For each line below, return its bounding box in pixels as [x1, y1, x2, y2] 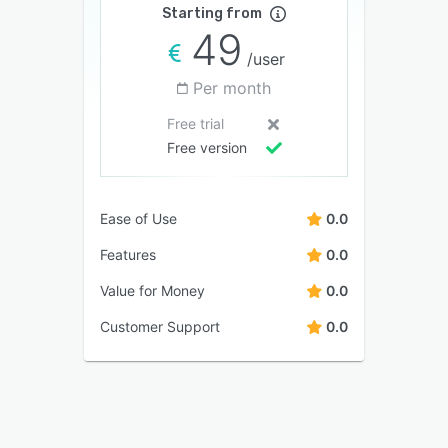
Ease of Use [100, 209, 177, 227]
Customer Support [100, 317, 220, 335]
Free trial [166, 114, 224, 132]
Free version [166, 138, 247, 156]
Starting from [162, 4, 262, 22]
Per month [193, 77, 271, 98]
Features [100, 245, 156, 263]
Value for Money [100, 281, 205, 299]
